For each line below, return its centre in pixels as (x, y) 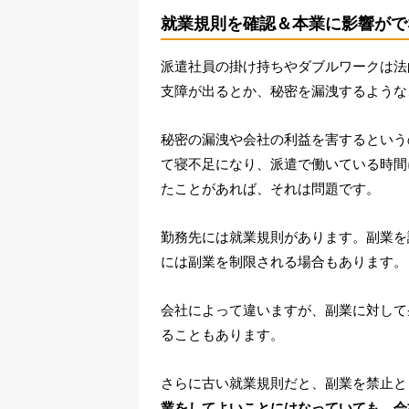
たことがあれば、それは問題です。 (270, 189)
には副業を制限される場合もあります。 (283, 262)
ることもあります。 (222, 335)
